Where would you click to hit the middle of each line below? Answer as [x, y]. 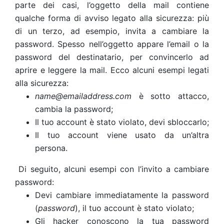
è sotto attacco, [174, 96]
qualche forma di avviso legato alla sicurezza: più [112, 18]
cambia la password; [74, 109]
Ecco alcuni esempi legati [159, 70]
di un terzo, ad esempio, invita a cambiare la [112, 31]
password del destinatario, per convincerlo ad [112, 57]
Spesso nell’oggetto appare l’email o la [133, 44]
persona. [51, 148]
